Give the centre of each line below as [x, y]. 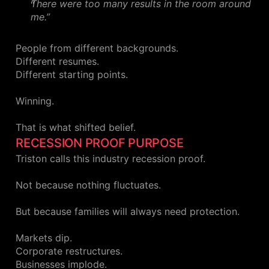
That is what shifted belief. [76, 128]
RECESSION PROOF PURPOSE [100, 143]
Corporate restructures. [69, 251]
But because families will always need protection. [128, 212]
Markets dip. [44, 238]
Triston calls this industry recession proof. [110, 159]
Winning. [35, 101]
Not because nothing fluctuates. [88, 185]
